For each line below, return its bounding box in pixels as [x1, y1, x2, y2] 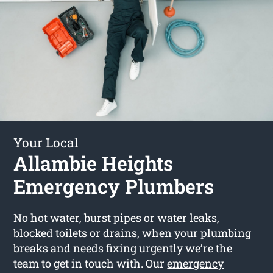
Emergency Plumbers [13, 172, 214, 199]
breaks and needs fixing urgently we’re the [13, 240, 233, 255]
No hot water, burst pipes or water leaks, [13, 210, 220, 225]
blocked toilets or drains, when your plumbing [13, 225, 252, 240]
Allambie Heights [13, 149, 174, 176]
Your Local [13, 133, 79, 151]
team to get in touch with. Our [13, 255, 168, 271]
